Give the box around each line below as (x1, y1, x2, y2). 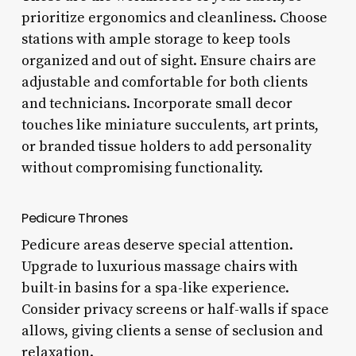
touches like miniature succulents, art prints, (21, 115, 319, 134)
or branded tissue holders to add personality (21, 137, 311, 156)
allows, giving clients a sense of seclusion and (21, 321, 323, 340)
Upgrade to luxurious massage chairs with (21, 257, 298, 276)
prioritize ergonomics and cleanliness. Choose (21, 8, 327, 27)
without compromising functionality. (21, 158, 263, 177)
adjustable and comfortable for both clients (21, 72, 308, 91)
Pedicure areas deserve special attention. (21, 235, 293, 254)
